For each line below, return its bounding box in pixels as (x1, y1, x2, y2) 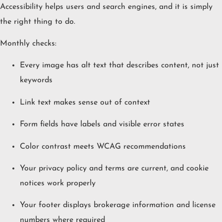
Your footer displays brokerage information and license (20, 201, 216, 210)
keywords (20, 76, 53, 85)
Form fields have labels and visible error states (20, 120, 184, 129)
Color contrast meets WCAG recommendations (20, 142, 186, 151)
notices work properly (20, 179, 96, 187)
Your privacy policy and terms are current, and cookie (20, 164, 209, 172)
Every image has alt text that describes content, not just (20, 61, 219, 70)
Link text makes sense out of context (20, 98, 150, 107)
